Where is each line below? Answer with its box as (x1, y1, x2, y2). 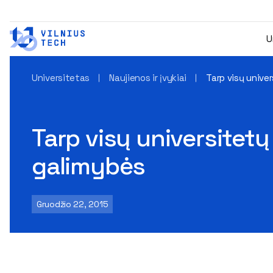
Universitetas (32, 72, 90, 83)
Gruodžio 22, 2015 (37, 199, 108, 210)
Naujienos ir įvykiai (109, 72, 187, 83)
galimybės (32, 151, 146, 182)
